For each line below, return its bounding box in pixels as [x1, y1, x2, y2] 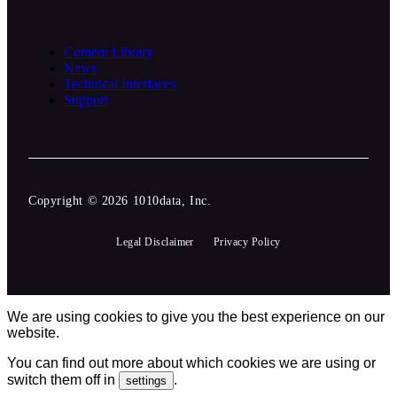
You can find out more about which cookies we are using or [7, 354, 376, 370]
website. [7, 324, 59, 340]
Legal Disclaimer [116, 235, 194, 248]
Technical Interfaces [64, 75, 175, 91]
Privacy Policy [213, 235, 281, 248]
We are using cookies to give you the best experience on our [7, 308, 385, 324]
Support [64, 91, 108, 107]
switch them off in [7, 371, 119, 387]
